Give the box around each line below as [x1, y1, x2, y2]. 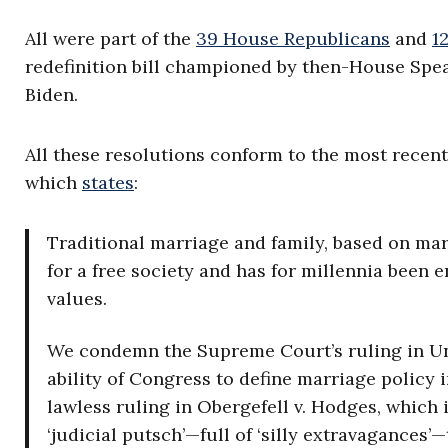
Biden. [25, 83, 78, 107]
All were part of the [25, 27, 196, 51]
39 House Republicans [196, 27, 390, 51]
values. [47, 287, 107, 311]
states [82, 171, 134, 195]
